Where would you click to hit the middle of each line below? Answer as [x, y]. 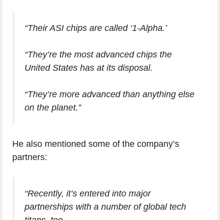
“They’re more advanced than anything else [110, 95]
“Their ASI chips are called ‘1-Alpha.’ [96, 28]
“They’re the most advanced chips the [98, 55]
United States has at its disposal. [89, 68]
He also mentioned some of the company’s [96, 144]
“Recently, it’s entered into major [88, 194]
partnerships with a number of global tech [105, 207]
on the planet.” [53, 108]
